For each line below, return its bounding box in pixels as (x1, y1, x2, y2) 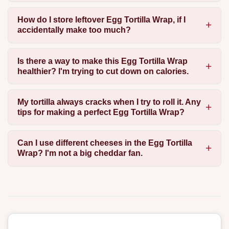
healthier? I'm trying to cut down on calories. (17, 66, 189, 76)
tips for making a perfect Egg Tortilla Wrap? (17, 107, 185, 117)
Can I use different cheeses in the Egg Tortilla (17, 139, 192, 148)
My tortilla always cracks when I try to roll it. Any (17, 97, 201, 106)
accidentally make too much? (17, 26, 131, 35)
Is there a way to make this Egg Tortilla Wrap (17, 56, 188, 65)
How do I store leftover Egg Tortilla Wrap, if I (17, 15, 186, 25)
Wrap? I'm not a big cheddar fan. (17, 149, 143, 158)
